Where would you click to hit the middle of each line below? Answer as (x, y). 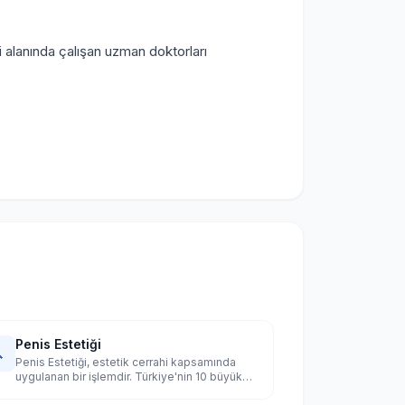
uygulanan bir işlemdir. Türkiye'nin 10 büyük (128, 377)
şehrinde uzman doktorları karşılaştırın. (115, 391)
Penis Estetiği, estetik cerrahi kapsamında (125, 362)
